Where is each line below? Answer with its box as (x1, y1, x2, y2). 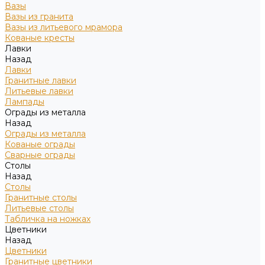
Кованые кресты (5, 33, 75, 43)
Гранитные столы (5, 192, 77, 203)
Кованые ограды (5, 139, 75, 150)
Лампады (5, 96, 44, 107)
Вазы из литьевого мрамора (5, 22, 122, 33)
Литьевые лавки (5, 86, 73, 96)
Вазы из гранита (5, 11, 73, 22)
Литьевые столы (5, 203, 74, 214)
